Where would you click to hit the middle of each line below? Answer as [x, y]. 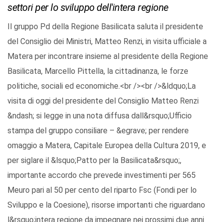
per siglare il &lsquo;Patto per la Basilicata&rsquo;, [94, 161]
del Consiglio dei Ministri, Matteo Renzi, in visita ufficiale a [107, 42]
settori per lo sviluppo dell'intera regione [88, 8]
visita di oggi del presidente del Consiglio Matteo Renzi [103, 101]
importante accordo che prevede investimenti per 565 [102, 175]
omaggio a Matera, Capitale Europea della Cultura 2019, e [107, 146]
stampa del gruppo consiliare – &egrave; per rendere [98, 131]
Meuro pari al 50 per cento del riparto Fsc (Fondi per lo [102, 190]
